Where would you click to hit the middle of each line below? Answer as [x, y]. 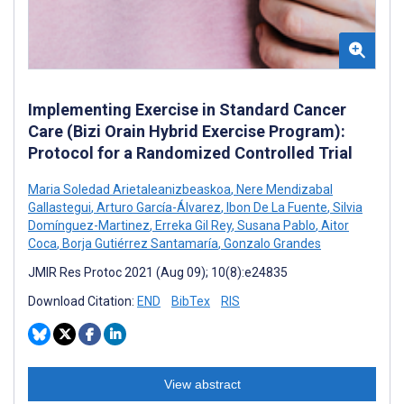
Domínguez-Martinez [89, 226]
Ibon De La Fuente [275, 208]
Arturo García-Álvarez [157, 208]
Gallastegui [60, 208]
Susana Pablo [275, 226]
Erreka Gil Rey [192, 226]
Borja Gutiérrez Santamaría [139, 244]
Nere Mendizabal [283, 190]
